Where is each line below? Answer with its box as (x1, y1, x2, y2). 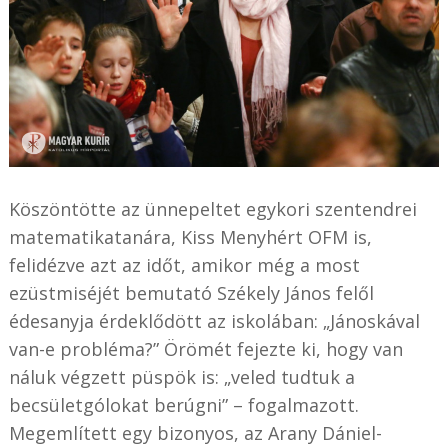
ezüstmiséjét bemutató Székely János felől (8, 280, 374, 305)
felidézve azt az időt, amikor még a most (8, 252, 360, 277)
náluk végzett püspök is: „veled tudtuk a (8, 364, 355, 389)
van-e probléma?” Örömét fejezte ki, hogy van (8, 336, 403, 361)
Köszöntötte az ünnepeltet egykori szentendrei (8, 196, 417, 221)
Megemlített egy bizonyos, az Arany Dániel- (8, 420, 382, 445)
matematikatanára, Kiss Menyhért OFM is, (8, 224, 372, 249)
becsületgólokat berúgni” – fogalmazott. (8, 392, 359, 417)
